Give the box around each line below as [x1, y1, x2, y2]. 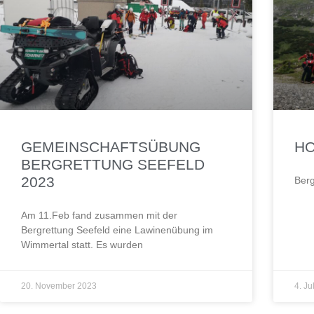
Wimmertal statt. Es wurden [21, 239, 143, 251]
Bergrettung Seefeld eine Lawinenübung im [21, 224, 213, 236]
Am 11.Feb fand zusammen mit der [21, 210, 177, 221]
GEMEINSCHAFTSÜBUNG [21, 139, 200, 156]
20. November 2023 [21, 281, 97, 292]
